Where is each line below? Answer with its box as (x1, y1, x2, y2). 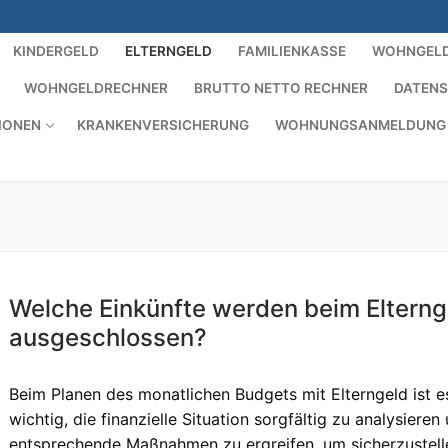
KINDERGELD (13, 43, 100, 59)
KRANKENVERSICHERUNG (77, 117, 250, 133)
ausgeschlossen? (9, 322, 208, 352)
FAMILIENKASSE (238, 43, 347, 59)
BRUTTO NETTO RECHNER (194, 80, 369, 96)
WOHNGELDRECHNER (24, 80, 169, 96)
